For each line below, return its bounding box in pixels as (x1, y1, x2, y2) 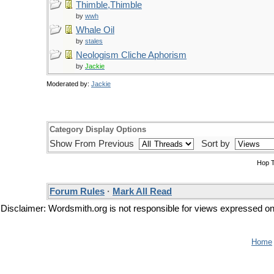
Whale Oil (76, 25, 114, 35)
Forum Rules (50, 187, 105, 196)
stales (85, 37, 103, 45)
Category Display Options (50, 125, 146, 134)
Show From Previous (50, 139, 136, 149)
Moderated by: (46, 80, 91, 87)
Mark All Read (113, 187, 172, 196)
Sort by (201, 139, 232, 149)
